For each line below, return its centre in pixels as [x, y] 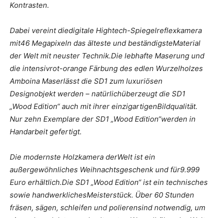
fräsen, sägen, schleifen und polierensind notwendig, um [108, 207]
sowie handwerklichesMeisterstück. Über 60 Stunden [102, 195]
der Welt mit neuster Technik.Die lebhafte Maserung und [107, 55]
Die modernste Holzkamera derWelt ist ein [82, 157]
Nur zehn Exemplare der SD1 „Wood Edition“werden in [103, 119]
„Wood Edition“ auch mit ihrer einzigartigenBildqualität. [104, 106]
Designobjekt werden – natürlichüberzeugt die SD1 [98, 93]
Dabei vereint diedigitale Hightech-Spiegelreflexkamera [106, 30]
